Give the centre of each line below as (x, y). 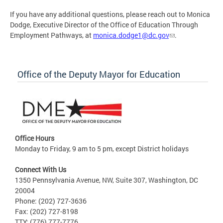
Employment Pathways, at (52, 35)
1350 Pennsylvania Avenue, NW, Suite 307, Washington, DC (107, 180)
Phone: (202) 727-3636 (51, 201)
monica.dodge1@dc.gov (131, 35)
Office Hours (35, 138)
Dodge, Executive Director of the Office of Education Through (104, 24)
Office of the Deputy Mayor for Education (99, 74)
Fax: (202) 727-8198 (47, 211)
